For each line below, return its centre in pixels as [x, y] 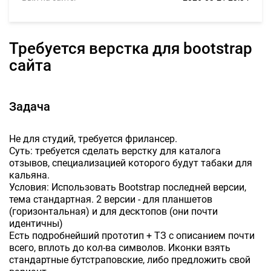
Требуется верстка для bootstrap [14, 48]
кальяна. [29, 175]
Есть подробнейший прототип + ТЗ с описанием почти [132, 236]
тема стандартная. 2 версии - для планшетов [111, 199]
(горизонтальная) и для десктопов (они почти [113, 211]
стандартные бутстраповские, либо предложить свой [130, 260]
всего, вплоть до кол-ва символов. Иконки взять [120, 248]
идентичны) [36, 224]
